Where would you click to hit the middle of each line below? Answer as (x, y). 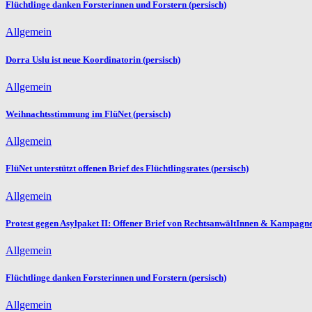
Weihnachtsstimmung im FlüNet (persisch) (88, 114)
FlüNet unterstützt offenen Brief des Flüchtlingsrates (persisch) (127, 169)
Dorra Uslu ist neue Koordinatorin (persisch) (93, 59)
